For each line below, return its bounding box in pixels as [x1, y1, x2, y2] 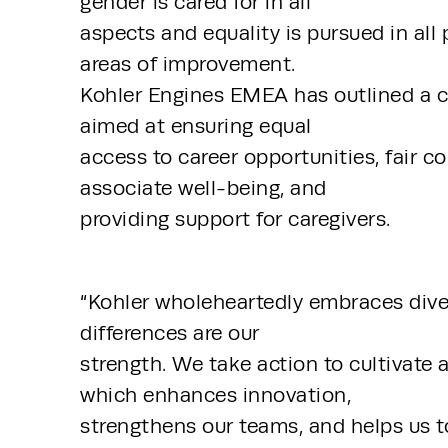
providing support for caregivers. [80, 207, 391, 232]
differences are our [80, 321, 265, 346]
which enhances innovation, [80, 383, 357, 408]
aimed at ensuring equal [80, 114, 317, 139]
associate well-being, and [80, 176, 332, 201]
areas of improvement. [80, 52, 301, 77]
